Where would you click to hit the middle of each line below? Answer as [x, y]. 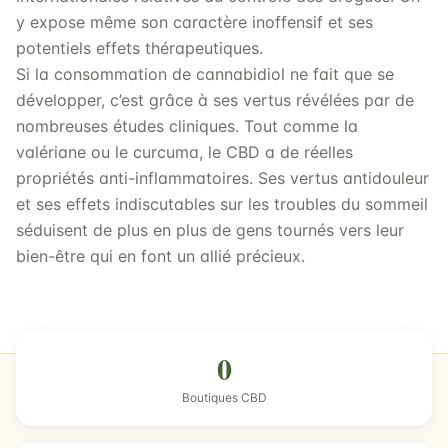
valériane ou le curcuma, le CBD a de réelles [184, 152]
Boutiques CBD [224, 397]
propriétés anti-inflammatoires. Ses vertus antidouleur [222, 178]
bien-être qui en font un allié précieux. [160, 256]
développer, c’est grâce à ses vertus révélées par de [215, 100]
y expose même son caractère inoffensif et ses [194, 22]
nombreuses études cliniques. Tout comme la [187, 126]
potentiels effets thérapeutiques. [139, 48]
